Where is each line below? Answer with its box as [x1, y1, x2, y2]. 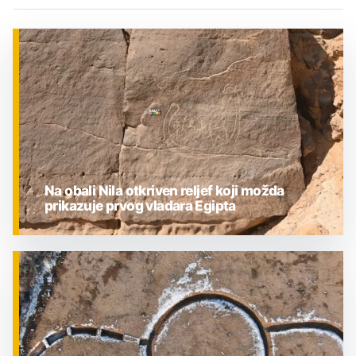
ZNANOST [55, 266, 104, 278]
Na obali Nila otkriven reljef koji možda [44, 181, 284, 199]
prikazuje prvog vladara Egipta [44, 196, 236, 214]
